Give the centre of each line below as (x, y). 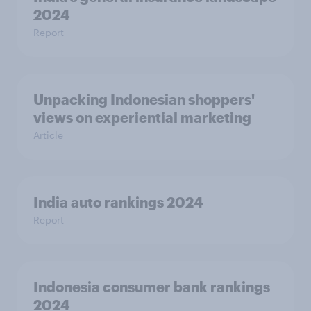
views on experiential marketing (142, 118)
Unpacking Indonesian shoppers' (144, 100)
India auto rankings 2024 (118, 202)
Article (48, 135)
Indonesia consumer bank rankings (152, 287)
